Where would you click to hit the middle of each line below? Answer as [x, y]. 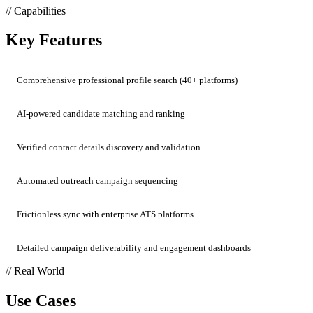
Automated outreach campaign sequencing [97, 181]
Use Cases [41, 301]
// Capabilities [36, 10]
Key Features [54, 40]
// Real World [35, 271]
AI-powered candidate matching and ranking [101, 114]
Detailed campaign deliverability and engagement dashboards [134, 248]
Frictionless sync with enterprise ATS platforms [105, 214]
